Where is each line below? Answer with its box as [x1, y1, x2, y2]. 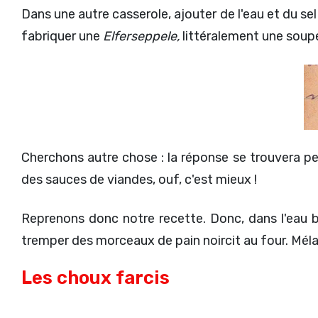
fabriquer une [21, 28, 103, 44]
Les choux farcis [21, 266, 170, 288]
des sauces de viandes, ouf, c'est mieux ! [21, 171, 257, 187]
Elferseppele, [103, 28, 180, 44]
